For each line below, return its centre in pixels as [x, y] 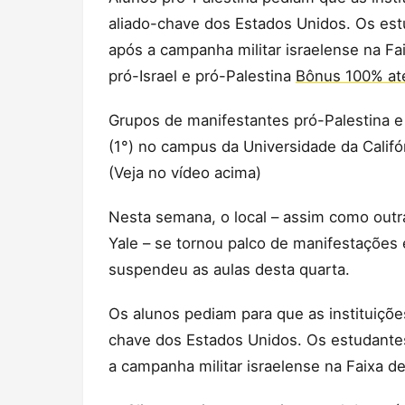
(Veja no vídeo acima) [185, 172]
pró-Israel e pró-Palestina [202, 75]
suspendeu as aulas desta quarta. [229, 269]
